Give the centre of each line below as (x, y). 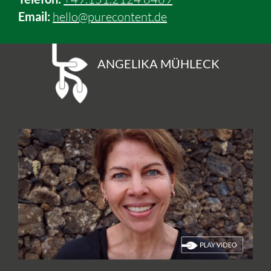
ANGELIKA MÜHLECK (158, 64)
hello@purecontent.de (110, 17)
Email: (34, 16)
